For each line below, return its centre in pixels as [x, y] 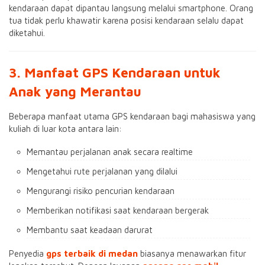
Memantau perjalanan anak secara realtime [110, 152]
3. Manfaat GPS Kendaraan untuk [115, 72]
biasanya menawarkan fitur [192, 253]
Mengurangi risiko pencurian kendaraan [101, 191]
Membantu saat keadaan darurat [90, 230]
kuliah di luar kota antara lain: [65, 129]
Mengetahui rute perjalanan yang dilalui [102, 171]
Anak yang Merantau [75, 91]
